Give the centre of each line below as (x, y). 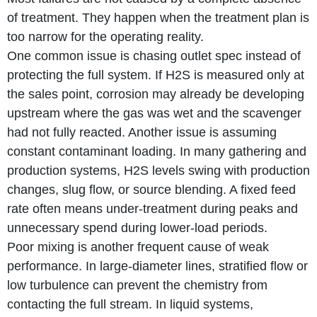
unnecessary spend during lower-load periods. (137, 227)
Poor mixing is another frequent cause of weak (138, 247)
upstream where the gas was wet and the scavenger (154, 113)
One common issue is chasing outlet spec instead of (154, 56)
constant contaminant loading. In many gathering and (157, 151)
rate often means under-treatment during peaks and (152, 208)
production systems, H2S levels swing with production (158, 170)
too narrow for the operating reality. (105, 36)
